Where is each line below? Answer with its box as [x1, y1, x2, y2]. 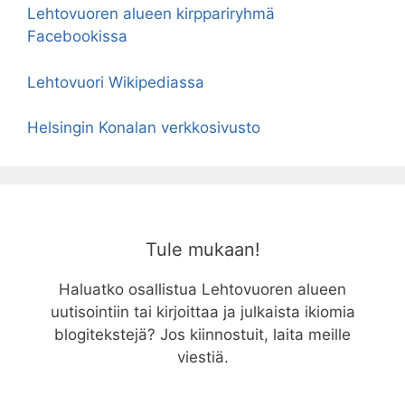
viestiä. [176, 348, 229, 366]
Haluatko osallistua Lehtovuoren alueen [59, 280, 346, 298]
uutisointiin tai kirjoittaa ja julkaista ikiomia [50, 303, 355, 321]
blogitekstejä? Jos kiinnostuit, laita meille [54, 325, 351, 344]
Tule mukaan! [145, 239, 260, 260]
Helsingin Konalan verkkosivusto [27, 118, 260, 137]
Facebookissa [27, 27, 127, 45]
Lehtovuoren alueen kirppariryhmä [27, 5, 275, 23]
